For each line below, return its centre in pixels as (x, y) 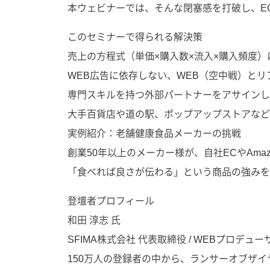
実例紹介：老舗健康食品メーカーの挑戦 (154, 133)
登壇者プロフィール (111, 201)
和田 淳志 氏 (94, 220)
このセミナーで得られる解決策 (135, 37)
